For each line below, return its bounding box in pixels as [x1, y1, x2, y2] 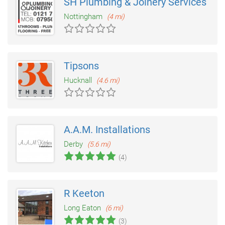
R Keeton [64, 187, 104, 200]
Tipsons [64, 60, 99, 72]
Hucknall [64, 76, 94, 85]
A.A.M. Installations [64, 124, 150, 136]
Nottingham [64, 12, 104, 22]
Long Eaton [64, 203, 103, 213]
